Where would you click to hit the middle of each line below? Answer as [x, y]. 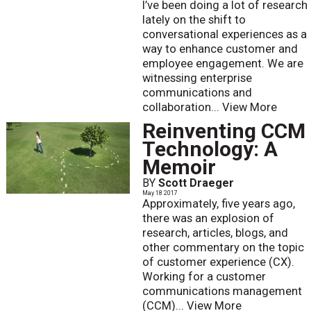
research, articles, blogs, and [215, 233]
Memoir [179, 167]
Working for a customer [204, 277]
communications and [197, 92]
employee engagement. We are [222, 63]
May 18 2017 [160, 193]
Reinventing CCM [224, 131]
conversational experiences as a [224, 34]
